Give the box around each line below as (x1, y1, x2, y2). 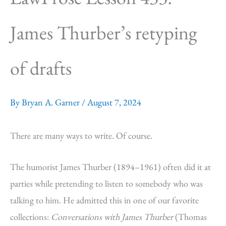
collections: (10, 210, 51, 222)
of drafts (10, 55, 72, 80)
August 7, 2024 (87, 96, 141, 108)
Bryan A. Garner (22, 96, 82, 108)
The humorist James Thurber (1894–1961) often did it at (10, 160, 211, 173)
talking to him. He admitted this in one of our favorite (10, 194, 199, 206)
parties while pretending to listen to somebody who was (10, 177, 203, 189)
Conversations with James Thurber (51, 210, 173, 222)
